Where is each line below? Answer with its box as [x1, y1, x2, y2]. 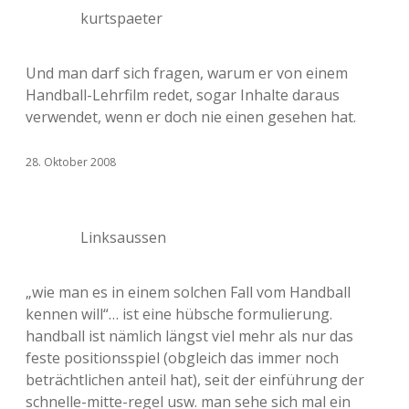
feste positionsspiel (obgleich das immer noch [26, 348, 339, 368]
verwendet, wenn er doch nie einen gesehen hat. [26, 107, 356, 127]
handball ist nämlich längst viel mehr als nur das [26, 326, 353, 346]
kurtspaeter [80, 8, 163, 28]
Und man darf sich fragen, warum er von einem [26, 63, 348, 83]
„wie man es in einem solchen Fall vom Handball [26, 282, 351, 302]
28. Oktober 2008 [26, 154, 116, 170]
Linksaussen [80, 227, 166, 247]
